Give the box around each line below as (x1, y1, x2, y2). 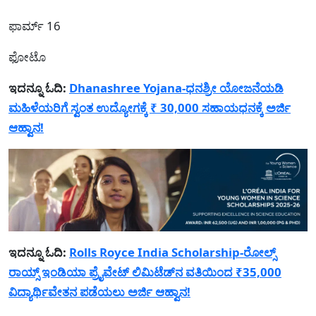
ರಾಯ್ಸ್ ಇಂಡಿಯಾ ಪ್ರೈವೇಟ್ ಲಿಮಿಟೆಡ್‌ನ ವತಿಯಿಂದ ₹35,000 (8, 264, 281, 281)
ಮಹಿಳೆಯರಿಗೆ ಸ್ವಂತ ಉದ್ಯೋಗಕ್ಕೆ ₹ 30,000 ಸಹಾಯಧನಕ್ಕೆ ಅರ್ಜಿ (8, 99, 291, 116)
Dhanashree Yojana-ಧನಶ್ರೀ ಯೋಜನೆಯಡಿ (69, 79, 284, 96)
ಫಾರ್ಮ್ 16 (8, 17, 61, 34)
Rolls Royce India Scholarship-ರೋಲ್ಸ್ (69, 244, 276, 261)
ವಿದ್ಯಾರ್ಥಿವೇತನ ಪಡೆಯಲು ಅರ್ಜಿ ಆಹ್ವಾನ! (8, 284, 190, 300)
